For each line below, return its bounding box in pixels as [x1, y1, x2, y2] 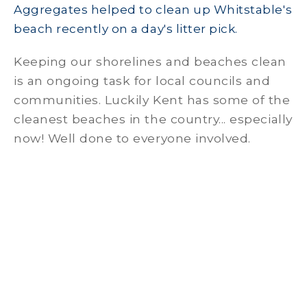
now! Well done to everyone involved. [14, 131, 251, 145]
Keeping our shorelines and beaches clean [14, 54, 286, 69]
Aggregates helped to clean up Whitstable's [14, 3, 293, 16]
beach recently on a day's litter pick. [14, 22, 238, 36]
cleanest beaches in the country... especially [14, 112, 293, 126]
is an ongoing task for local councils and [14, 73, 271, 88]
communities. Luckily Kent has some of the [14, 93, 291, 107]
